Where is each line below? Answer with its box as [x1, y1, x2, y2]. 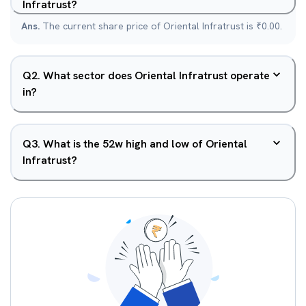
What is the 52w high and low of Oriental [43, 137, 247, 151]
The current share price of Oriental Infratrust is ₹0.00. [42, 20, 282, 32]
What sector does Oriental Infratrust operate [43, 68, 270, 83]
